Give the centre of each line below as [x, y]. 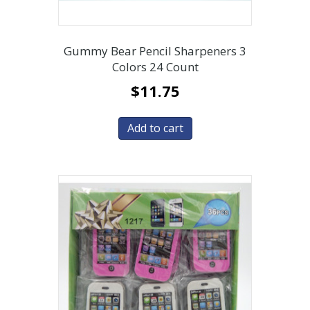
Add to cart [155, 128]
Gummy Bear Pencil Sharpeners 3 [155, 51]
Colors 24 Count [155, 67]
